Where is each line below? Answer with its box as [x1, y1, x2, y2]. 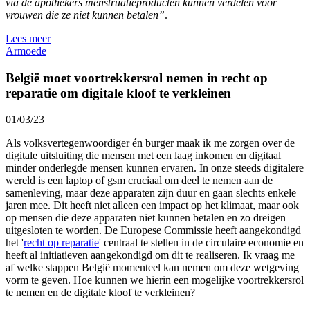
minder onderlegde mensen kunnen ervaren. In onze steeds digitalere [6, 162, 304, 174]
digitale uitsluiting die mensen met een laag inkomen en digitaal [6, 149, 281, 162]
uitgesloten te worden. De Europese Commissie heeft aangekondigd [6, 224, 301, 237]
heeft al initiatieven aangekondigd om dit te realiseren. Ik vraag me [6, 249, 295, 262]
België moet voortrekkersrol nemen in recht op [6, 70, 268, 85]
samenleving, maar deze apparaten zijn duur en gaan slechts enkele [6, 187, 296, 199]
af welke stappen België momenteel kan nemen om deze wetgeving [6, 262, 299, 274]
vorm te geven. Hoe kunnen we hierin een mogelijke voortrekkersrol [6, 274, 304, 286]
